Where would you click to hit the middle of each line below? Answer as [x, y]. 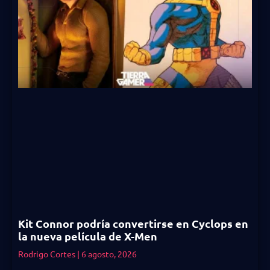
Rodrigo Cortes [48, 253]
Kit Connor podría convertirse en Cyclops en [133, 223]
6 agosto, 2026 [108, 253]
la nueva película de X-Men [88, 236]
